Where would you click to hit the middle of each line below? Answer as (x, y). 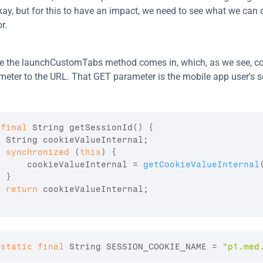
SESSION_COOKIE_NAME (156, 247)
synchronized (38, 152)
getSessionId (101, 128)
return (22, 189)
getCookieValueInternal (201, 165)
